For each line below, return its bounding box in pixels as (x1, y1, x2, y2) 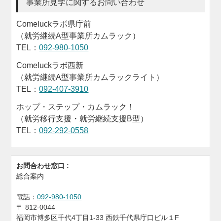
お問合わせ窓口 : (16, 161, 72, 170)
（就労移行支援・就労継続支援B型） (16, 114, 148, 123)
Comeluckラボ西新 (16, 61, 84, 70)
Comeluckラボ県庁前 (16, 19, 92, 28)
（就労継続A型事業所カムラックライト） (16, 73, 164, 81)
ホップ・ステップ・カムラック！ (16, 102, 135, 111)
